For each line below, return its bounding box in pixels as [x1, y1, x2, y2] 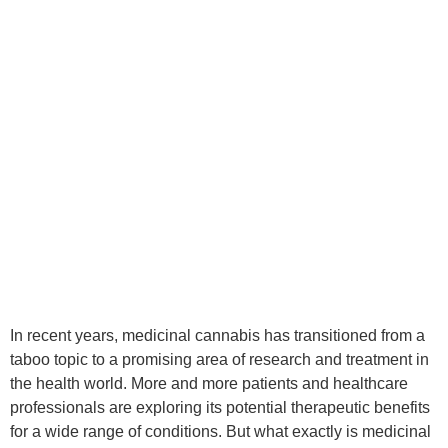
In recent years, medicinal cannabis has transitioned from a [10, 327, 425, 344]
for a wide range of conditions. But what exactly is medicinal [10, 423, 431, 440]
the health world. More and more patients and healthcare [10, 375, 408, 392]
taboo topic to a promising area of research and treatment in [10, 351, 429, 368]
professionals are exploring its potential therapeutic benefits [10, 399, 430, 416]
